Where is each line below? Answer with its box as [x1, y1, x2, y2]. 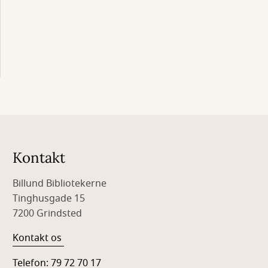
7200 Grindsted [13, 206, 83, 221]
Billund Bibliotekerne [13, 176, 107, 191]
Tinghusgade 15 [13, 191, 86, 206]
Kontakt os [13, 231, 65, 245]
